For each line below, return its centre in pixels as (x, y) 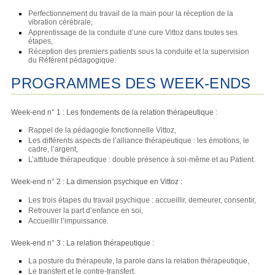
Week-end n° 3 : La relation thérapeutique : (83, 243)
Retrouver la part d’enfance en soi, (86, 210)
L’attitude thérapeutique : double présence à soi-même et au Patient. (142, 160)
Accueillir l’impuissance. (69, 221)
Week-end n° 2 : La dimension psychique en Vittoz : (97, 182)
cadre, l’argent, (53, 149)
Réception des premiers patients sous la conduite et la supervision (139, 52)
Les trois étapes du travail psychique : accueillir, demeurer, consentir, (142, 200)
